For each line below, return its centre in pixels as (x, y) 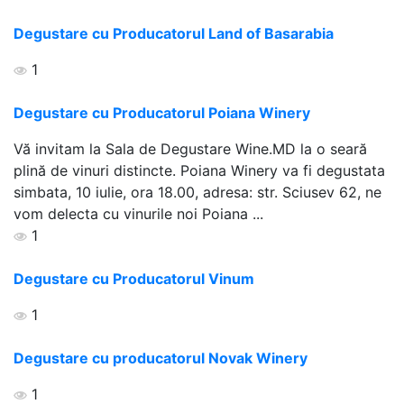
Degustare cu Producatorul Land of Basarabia (174, 33)
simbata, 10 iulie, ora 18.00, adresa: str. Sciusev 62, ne (197, 192)
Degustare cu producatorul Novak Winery (161, 358)
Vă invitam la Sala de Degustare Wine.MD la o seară (190, 148)
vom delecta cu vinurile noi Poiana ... (138, 213)
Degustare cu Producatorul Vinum (134, 278)
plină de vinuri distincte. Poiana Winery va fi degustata (199, 170)
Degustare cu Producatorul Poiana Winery (162, 112)
